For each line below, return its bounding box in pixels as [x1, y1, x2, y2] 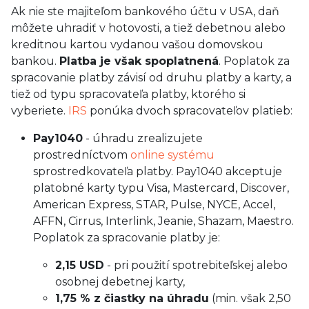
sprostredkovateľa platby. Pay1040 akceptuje [33, 165, 282, 178]
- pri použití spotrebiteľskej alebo [104, 259, 288, 272]
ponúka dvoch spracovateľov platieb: [87, 104, 292, 117]
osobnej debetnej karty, [55, 275, 185, 288]
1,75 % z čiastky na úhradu [55, 292, 209, 305]
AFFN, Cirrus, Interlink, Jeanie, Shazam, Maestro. [33, 215, 294, 228]
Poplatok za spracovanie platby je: [33, 231, 220, 244]
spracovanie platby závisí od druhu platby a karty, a [11, 71, 292, 84]
